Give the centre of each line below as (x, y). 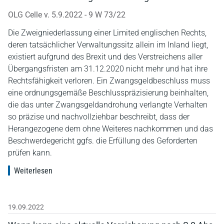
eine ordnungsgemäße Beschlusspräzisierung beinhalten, (108, 92)
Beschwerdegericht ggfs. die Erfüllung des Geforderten (103, 140)
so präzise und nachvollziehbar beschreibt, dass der (99, 116)
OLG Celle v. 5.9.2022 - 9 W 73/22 (67, 14)
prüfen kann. (30, 152)
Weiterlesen (33, 170)
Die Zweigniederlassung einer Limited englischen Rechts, (107, 32)
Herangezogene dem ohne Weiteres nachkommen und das (110, 128)
